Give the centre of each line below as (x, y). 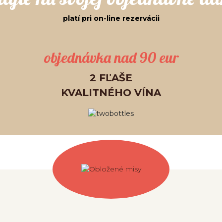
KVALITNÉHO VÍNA (111, 93)
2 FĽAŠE (111, 78)
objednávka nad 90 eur (111, 57)
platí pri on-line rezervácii (111, 18)
